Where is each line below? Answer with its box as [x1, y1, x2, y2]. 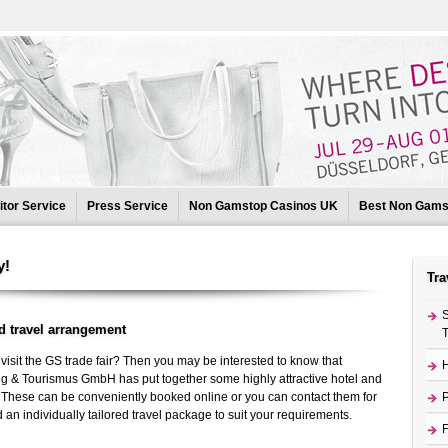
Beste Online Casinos [286, 234, 410, 248]
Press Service [86, 199, 168, 213]
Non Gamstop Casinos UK [188, 199, 338, 213]
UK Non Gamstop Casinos [116, 234, 266, 248]
